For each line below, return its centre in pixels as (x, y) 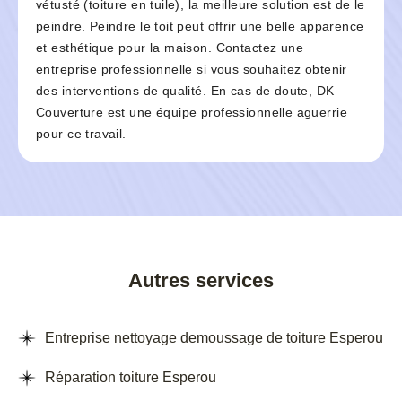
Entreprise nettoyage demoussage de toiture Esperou (214, 338)
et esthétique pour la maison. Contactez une (170, 48)
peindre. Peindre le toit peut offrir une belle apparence (200, 26)
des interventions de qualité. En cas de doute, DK (185, 91)
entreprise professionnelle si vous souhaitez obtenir (192, 70)
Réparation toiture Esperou (131, 378)
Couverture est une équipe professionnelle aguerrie (192, 113)
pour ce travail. (81, 134)
